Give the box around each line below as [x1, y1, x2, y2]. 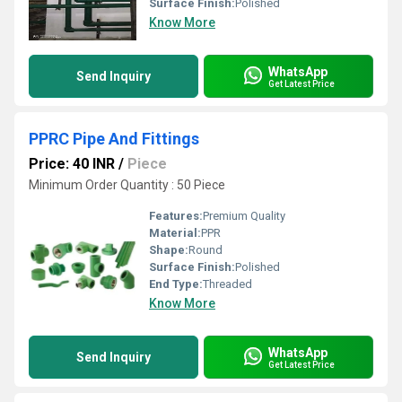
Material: [149, 226, 201, 240]
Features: [149, 209, 203, 223]
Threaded [203, 277, 252, 291]
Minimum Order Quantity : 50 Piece [29, 178, 225, 192]
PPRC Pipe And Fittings [29, 129, 199, 148]
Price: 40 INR [29, 155, 115, 172]
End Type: [149, 277, 203, 291]
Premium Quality [203, 209, 285, 223]
